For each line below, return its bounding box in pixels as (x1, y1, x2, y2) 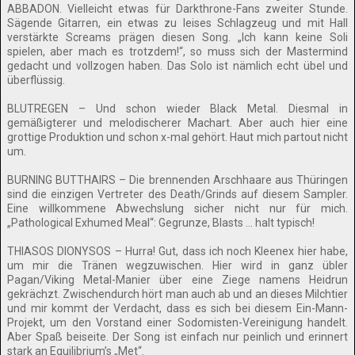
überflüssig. (7, 74, 65, 86)
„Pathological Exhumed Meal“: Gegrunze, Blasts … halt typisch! (7, 216, 315, 229)
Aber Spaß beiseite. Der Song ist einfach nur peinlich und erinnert (7, 330, 348, 343)
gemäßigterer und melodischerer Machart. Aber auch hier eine (7, 116, 348, 129)
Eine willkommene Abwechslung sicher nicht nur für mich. (7, 202, 348, 215)
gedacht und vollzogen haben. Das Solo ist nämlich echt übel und (7, 59, 348, 72)
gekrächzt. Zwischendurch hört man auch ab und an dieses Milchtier (7, 288, 348, 300)
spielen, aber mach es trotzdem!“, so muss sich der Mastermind (7, 45, 348, 58)
